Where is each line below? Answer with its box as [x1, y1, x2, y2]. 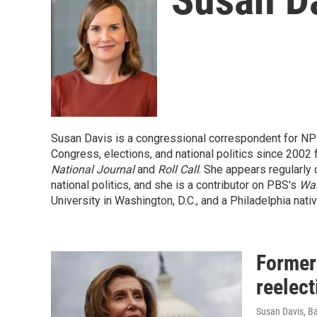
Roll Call [158, 163, 199, 176]
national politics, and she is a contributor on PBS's [51, 178, 299, 192]
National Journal [51, 163, 134, 176]
